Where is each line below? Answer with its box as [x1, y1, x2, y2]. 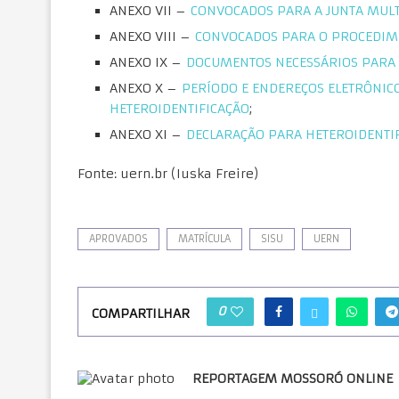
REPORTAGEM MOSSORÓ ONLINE [192, 370, 393, 387]
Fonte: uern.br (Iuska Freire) [77, 166, 259, 182]
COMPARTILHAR [92, 305, 190, 322]
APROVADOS [89, 232, 148, 245]
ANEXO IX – [110, 54, 186, 70]
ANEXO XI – [110, 126, 186, 142]
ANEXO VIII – [110, 28, 195, 45]
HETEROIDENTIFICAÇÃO [110, 101, 249, 117]
